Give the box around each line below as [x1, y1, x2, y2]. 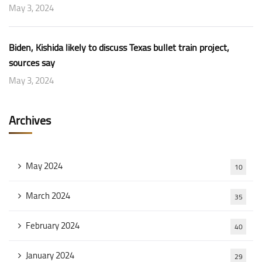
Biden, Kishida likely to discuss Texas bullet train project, [9, 39, 229, 56]
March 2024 [26, 187, 70, 204]
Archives [9, 109, 51, 131]
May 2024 [26, 157, 63, 174]
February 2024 [26, 217, 80, 234]
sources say [9, 54, 55, 71]
